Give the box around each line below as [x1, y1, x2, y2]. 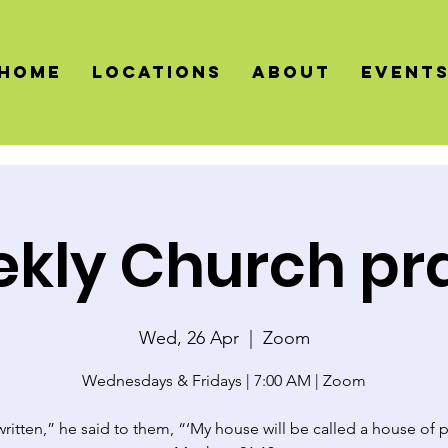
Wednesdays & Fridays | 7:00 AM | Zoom [82, 370, 366, 390]
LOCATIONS [92, 60, 223, 83]
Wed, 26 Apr [138, 326, 239, 349]
